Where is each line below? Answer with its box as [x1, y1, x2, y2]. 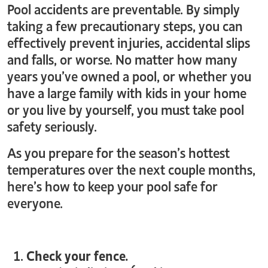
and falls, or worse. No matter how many [7, 48, 237, 68]
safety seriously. [7, 115, 97, 135]
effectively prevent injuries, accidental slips [7, 32, 250, 51]
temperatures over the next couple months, [7, 159, 255, 178]
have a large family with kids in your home [7, 82, 246, 101]
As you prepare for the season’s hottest [7, 142, 230, 161]
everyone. [7, 192, 63, 211]
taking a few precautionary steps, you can [7, 15, 243, 34]
